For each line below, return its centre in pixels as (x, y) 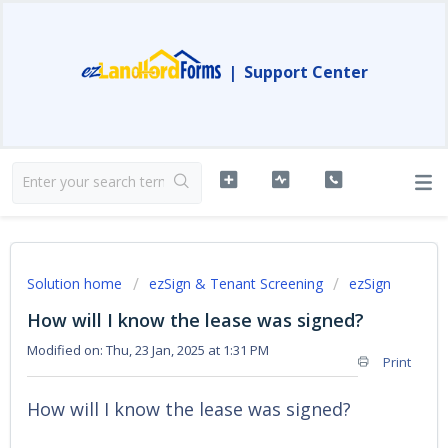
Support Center (305, 72)
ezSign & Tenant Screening (236, 283)
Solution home (76, 283)
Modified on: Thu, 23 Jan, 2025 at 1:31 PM (148, 350)
